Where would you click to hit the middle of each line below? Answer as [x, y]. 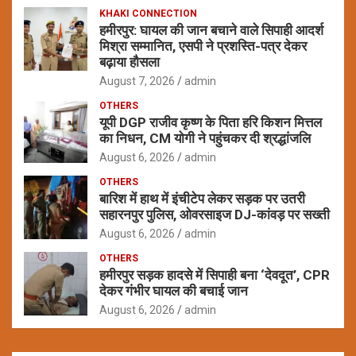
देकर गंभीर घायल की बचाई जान [174, 290]
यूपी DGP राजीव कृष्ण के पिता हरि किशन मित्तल [211, 122]
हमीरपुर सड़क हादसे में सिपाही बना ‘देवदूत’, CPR [215, 275]
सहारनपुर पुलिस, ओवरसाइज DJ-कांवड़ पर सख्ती [215, 214]
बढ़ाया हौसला [130, 62]
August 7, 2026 [137, 81]
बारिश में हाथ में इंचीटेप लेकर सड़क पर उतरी [202, 198]
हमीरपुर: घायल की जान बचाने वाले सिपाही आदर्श [211, 30]
